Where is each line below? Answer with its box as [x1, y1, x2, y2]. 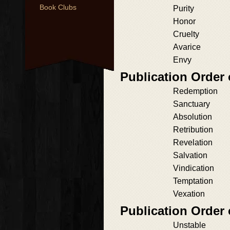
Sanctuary [173, 100, 210, 108]
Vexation [173, 189, 205, 198]
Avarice [173, 43, 201, 51]
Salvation [173, 151, 207, 160]
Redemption [173, 87, 218, 95]
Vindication [173, 164, 214, 172]
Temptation [173, 177, 213, 185]
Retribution [173, 125, 213, 134]
